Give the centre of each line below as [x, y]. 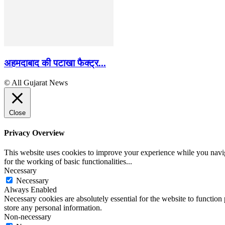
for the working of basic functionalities [65, 162]
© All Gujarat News [36, 82]
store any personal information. [53, 208]
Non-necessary [28, 217]
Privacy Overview [34, 133]
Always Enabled [30, 190]
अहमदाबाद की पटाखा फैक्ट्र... [55, 63]
